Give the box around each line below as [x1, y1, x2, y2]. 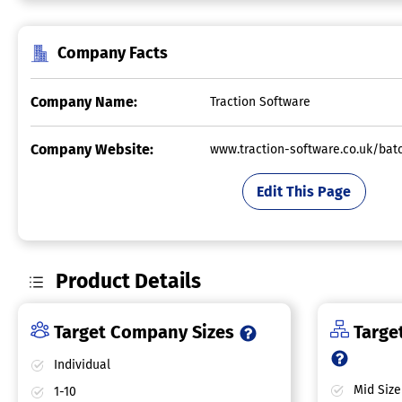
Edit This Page [257, 182, 352, 200]
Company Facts [57, 43, 168, 64]
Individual [50, 357, 110, 373]
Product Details [56, 269, 202, 294]
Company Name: [31, 93, 137, 111]
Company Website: [31, 141, 153, 159]
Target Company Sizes [49, 321, 239, 344]
